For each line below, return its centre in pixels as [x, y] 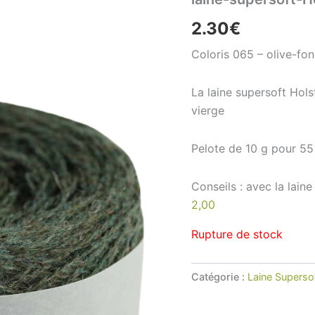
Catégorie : [219, 277]
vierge [208, 111]
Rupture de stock [237, 234]
